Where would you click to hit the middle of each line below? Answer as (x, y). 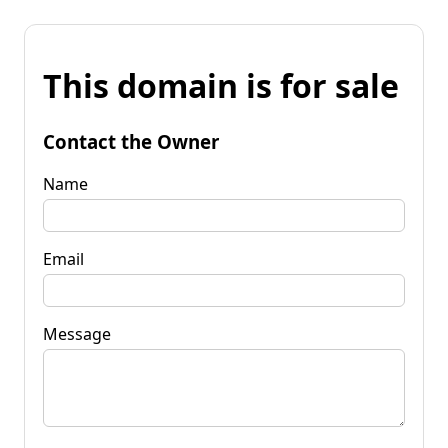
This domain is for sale (221, 86)
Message (77, 333)
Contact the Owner (131, 141)
